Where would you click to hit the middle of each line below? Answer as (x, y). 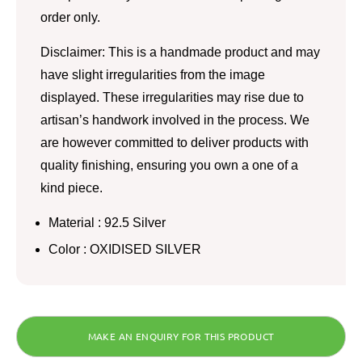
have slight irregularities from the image (153, 74)
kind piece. (72, 187)
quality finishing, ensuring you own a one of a (169, 165)
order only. (70, 17)
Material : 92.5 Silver (107, 222)
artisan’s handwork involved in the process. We (175, 120)
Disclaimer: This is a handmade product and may (180, 52)
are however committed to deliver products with (175, 142)
